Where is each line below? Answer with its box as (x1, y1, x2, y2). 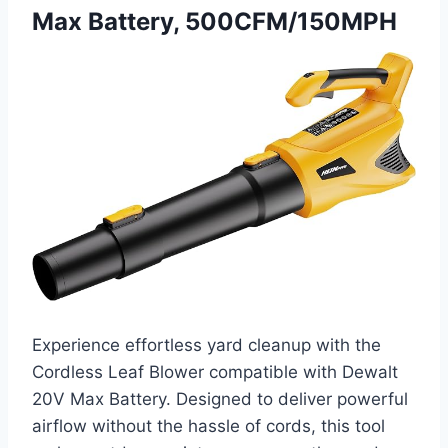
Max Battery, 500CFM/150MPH (32, 7, 397, 37)
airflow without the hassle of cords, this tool (32, 416, 385, 437)
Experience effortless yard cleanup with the (32, 335, 381, 356)
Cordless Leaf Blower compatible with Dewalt (32, 362, 398, 383)
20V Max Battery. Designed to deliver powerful (32, 389, 408, 410)
